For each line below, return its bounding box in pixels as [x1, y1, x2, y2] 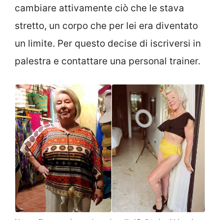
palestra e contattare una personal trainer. [15, 55, 200, 67]
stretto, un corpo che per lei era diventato [15, 20, 198, 31]
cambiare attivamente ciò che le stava [15, 2, 184, 14]
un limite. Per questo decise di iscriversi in [15, 37, 201, 49]
